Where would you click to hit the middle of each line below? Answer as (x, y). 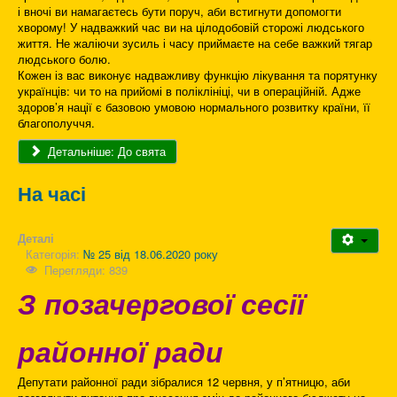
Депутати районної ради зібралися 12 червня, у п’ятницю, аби (184, 382)
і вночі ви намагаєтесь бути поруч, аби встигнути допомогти (179, 12)
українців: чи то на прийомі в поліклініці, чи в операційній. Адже (189, 91)
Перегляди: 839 (86, 270)
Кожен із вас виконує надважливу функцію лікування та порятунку (198, 75)
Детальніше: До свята (105, 152)
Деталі (36, 238)
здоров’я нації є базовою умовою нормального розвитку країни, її (194, 107)
